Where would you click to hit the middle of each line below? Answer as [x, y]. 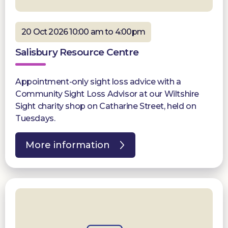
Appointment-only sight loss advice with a [98, 81]
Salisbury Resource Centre [77, 52]
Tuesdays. [35, 118]
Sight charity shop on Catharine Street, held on [106, 106]
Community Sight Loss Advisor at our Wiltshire [107, 94]
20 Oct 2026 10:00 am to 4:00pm [83, 32]
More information [68, 145]
